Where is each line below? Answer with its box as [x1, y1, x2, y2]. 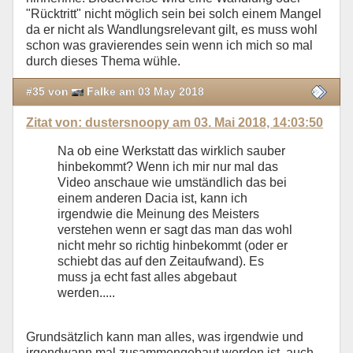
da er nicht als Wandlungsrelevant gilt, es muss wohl [26, 22, 318, 36]
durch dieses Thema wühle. [26, 54, 180, 68]
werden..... [58, 286, 115, 300]
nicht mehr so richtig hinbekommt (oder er [58, 239, 288, 253]
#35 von [26, 85, 72, 98]
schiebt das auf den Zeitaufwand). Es [58, 255, 264, 269]
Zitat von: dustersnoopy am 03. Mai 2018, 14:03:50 [26, 116, 323, 130]
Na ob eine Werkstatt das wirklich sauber [58, 144, 285, 158]
